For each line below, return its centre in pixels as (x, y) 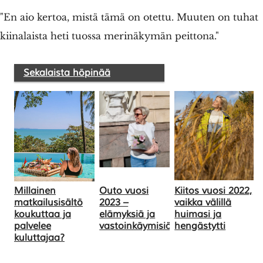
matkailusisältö (48, 202)
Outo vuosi (124, 190)
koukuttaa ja (43, 214)
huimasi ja (198, 214)
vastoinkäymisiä (136, 226)
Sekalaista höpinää (67, 73)
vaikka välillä (203, 202)
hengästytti (200, 226)
